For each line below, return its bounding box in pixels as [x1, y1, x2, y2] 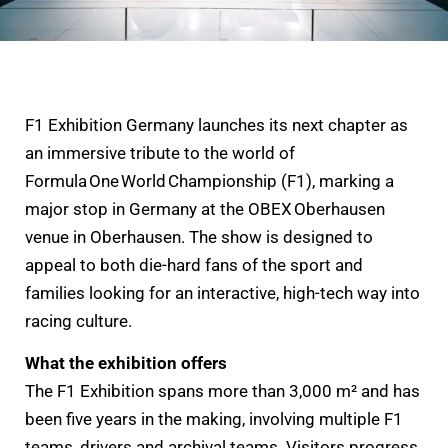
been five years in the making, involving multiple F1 [25, 409, 403, 430]
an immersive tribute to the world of [25, 142, 295, 163]
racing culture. [25, 310, 132, 331]
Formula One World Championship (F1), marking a [25, 170, 394, 191]
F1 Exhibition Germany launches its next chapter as [25, 114, 408, 135]
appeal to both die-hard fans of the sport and [25, 254, 363, 275]
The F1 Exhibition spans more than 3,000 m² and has [25, 381, 420, 402]
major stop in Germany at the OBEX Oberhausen [25, 198, 385, 219]
